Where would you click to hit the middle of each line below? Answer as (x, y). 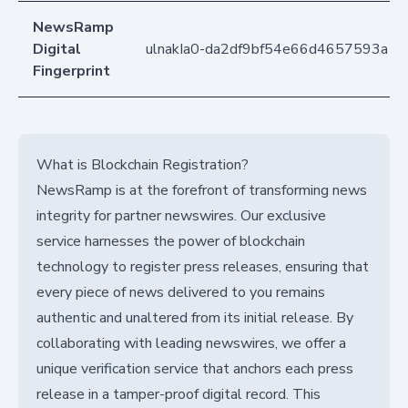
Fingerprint (71, 71)
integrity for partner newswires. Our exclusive (181, 216)
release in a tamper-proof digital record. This (178, 395)
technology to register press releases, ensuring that (203, 267)
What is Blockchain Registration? (143, 165)
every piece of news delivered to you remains (181, 293)
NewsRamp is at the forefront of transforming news (202, 191)
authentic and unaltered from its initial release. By (195, 318)
